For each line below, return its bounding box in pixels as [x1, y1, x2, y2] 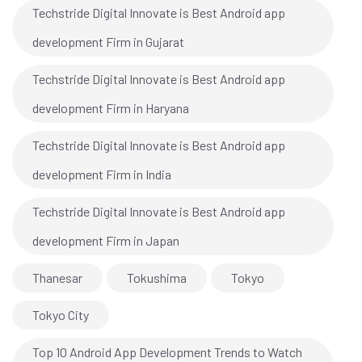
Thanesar [32, 270, 82, 286]
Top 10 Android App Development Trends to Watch [32, 344, 302, 360]
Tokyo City [32, 307, 89, 323]
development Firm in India [32, 166, 171, 183]
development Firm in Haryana [32, 100, 189, 116]
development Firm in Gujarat [32, 34, 184, 50]
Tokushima [127, 270, 187, 286]
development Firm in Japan [32, 233, 179, 249]
